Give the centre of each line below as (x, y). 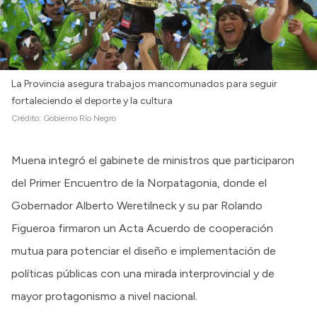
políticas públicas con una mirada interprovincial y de (143, 273)
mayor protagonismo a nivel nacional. (104, 296)
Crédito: (27, 118)
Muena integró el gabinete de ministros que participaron (153, 160)
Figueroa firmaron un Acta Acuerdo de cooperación (142, 228)
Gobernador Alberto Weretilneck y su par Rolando (137, 205)
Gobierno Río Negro (80, 118)
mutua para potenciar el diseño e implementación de (144, 250)
